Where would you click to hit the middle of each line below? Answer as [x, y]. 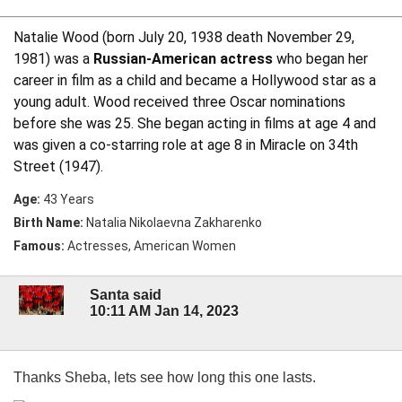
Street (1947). [58, 167]
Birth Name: [50, 223]
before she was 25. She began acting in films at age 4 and [195, 124]
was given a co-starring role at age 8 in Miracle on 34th [186, 145]
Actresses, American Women [152, 246]
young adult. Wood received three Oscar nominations [179, 102]
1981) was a [52, 59]
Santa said [126, 294]
